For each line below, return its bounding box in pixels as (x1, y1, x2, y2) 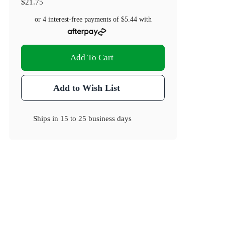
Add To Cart (70, 53, 114, 63)
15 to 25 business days (60, 114, 132, 123)
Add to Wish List (53, 83, 120, 93)
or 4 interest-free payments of (34, 16, 121, 24)
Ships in (33, 114, 61, 123)
